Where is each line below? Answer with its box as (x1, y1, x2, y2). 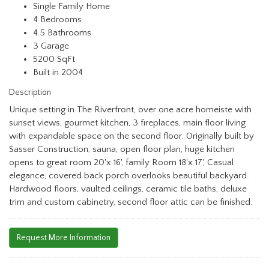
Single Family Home (33, 1, 110, 12)
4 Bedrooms (33, 14, 82, 25)
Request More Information (17, 233, 110, 243)
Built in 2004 (33, 67, 83, 78)
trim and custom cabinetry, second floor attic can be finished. (9, 197, 253, 208)
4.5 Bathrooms (33, 28, 91, 38)
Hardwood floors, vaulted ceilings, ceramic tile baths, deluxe (9, 184, 247, 195)
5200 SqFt (33, 54, 75, 65)
